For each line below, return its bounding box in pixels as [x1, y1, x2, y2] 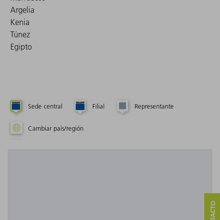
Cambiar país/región [28, 124, 83, 133]
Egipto [10, 41, 32, 52]
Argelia [10, 4, 34, 15]
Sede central [28, 102, 62, 110]
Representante [135, 102, 174, 110]
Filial [92, 102, 105, 110]
